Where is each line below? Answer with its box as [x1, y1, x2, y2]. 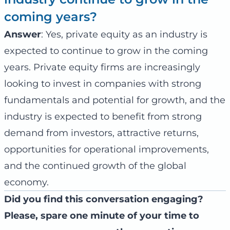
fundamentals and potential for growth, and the [4, 94, 225, 106]
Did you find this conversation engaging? [4, 194, 203, 205]
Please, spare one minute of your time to [4, 210, 199, 222]
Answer [4, 29, 41, 41]
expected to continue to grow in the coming [4, 45, 208, 57]
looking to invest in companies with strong [4, 78, 201, 90]
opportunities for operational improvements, [4, 144, 209, 156]
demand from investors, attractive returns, [4, 127, 199, 139]
